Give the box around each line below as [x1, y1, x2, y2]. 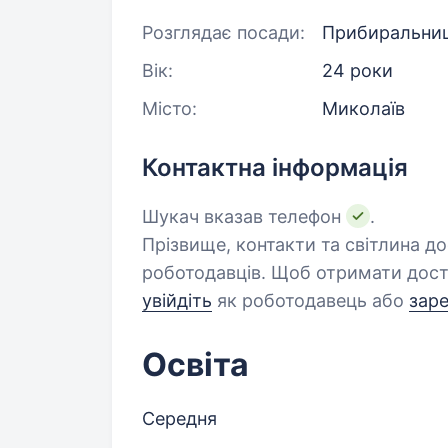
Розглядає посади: [142, 22, 305, 43]
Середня [142, 408, 217, 429]
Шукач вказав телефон [142, 206, 346, 227]
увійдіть [142, 290, 212, 311]
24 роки [322, 60, 393, 81]
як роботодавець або [212, 290, 409, 311]
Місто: [142, 98, 197, 119]
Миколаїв [322, 98, 405, 119]
